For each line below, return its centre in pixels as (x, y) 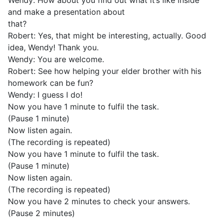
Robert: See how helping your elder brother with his (105, 71)
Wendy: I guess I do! (45, 95)
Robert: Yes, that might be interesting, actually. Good (107, 36)
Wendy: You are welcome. (56, 59)
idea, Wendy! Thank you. (53, 47)
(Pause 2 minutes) (41, 213)
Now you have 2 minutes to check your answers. (99, 201)
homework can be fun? (51, 83)
